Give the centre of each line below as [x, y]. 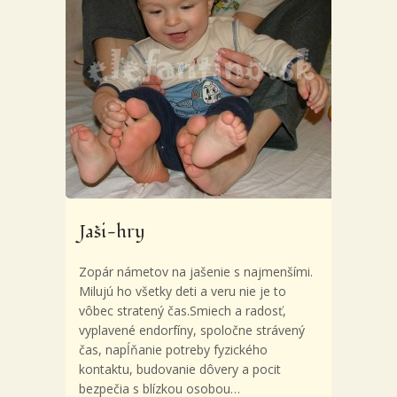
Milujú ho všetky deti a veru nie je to [183, 291]
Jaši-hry [112, 232]
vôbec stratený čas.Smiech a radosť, [183, 311]
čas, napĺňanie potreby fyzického [173, 350]
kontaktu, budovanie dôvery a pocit [180, 369]
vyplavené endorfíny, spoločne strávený [192, 330]
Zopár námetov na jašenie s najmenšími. [196, 272]
